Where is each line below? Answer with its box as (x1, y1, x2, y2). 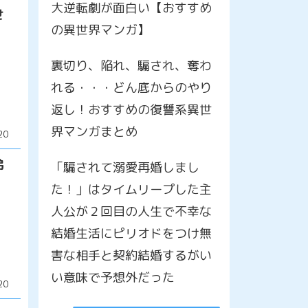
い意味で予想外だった (50, 268, 175, 286)
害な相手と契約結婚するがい (50, 246, 212, 264)
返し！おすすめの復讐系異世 (50, 100, 212, 118)
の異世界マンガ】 (50, 21, 150, 38)
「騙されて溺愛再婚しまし (50, 158, 199, 176)
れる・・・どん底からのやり (50, 78, 212, 96)
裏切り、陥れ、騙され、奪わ (50, 56, 212, 74)
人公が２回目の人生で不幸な (50, 202, 212, 220)
